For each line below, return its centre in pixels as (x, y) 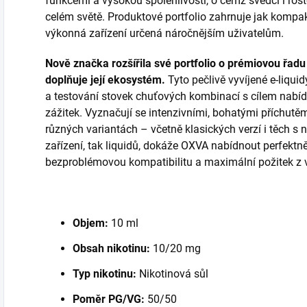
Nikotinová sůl (174, 274)
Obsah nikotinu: (111, 249)
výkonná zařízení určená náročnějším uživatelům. (164, 34)
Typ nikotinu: (105, 274)
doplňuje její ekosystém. (105, 80)
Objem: (90, 223)
